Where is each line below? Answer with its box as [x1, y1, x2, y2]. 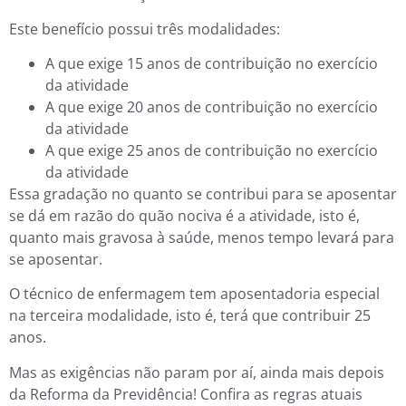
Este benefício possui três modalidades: [9, 18, 280, 39]
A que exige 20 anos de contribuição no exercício [45, 96, 378, 117]
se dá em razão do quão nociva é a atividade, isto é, [9, 205, 360, 226]
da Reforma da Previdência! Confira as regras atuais [9, 383, 362, 404]
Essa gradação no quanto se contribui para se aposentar [9, 183, 397, 204]
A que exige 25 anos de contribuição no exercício [45, 140, 378, 160]
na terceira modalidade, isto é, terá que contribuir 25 [9, 305, 371, 326]
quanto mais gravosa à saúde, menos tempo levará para [9, 227, 394, 247]
